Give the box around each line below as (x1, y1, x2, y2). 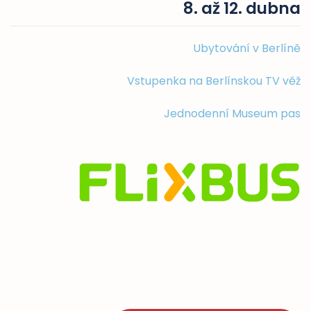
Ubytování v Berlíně (193, 40, 301, 56)
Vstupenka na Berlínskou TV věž (127, 72, 301, 89)
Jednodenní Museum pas (164, 105, 301, 121)
